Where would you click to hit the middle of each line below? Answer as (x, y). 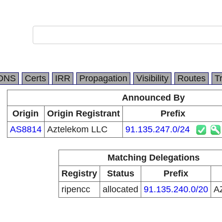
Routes (192, 78)
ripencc (76, 189)
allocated (120, 189)
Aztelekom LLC (77, 129)
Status (120, 173)
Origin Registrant (83, 113)
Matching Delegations (153, 158)
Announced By (153, 98)
